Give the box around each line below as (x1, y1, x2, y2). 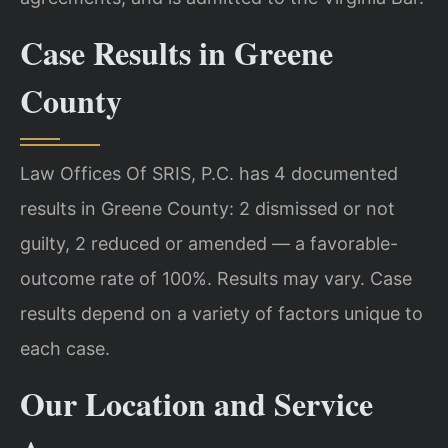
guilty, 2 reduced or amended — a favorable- (20, 233, 398, 255)
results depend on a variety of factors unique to (20, 303, 423, 325)
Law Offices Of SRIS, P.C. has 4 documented (20, 163, 398, 185)
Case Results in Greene (20, 29, 333, 77)
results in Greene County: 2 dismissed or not (20, 198, 395, 220)
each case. (20, 338, 110, 360)
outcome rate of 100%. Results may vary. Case (20, 268, 412, 290)
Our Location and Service (20, 380, 373, 428)
